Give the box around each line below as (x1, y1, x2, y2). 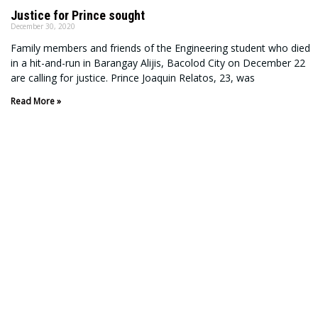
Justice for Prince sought (11, 7, 145, 23)
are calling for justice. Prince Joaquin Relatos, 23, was (11, 70, 255, 84)
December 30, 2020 (11, 21, 75, 31)
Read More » (11, 94, 61, 107)
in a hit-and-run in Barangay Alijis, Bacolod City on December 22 (11, 55, 305, 70)
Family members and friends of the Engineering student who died (11, 40, 310, 55)
